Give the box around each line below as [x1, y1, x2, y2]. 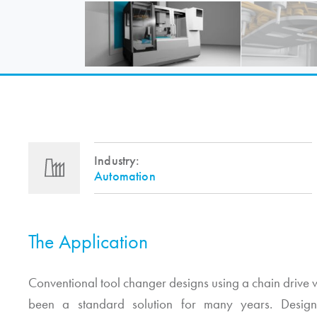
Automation [94, 168, 156, 185]
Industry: [94, 153, 140, 169]
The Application [28, 229, 148, 253]
